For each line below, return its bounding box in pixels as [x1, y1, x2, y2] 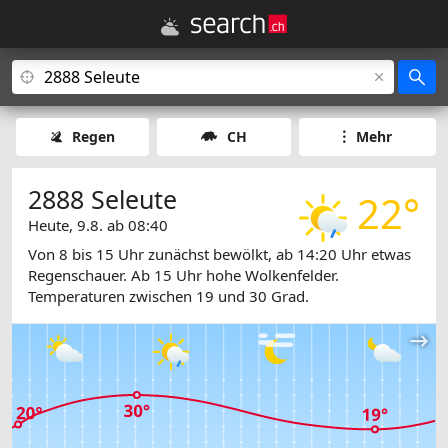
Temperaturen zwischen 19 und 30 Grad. [28, 286, 309, 307]
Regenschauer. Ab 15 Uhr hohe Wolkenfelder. [28, 265, 339, 286]
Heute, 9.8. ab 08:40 [28, 215, 168, 235]
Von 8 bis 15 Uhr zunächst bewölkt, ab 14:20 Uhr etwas [28, 244, 411, 265]
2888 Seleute [28, 182, 177, 216]
